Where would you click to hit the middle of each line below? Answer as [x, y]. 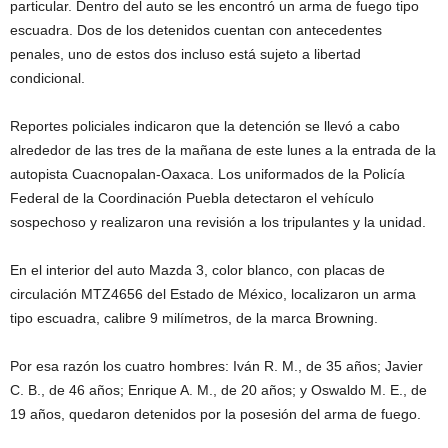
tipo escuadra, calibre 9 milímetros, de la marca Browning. [194, 318]
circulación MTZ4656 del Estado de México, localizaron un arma [213, 294]
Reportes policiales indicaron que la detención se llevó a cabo [205, 126]
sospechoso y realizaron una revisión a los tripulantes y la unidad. [218, 222]
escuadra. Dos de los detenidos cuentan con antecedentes [196, 30]
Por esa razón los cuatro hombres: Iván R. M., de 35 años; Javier [216, 366]
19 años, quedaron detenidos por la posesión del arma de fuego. [215, 414]
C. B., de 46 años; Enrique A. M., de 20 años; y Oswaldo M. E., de [218, 390]
